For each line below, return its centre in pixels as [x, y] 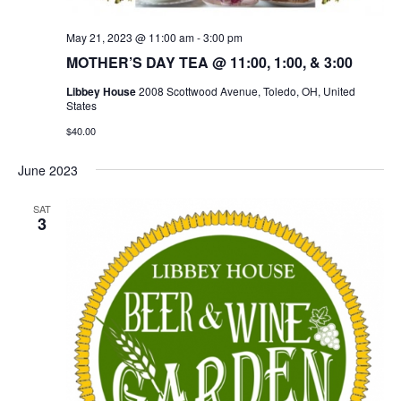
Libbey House [102, 92]
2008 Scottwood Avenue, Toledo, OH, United [247, 91]
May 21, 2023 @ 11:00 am [130, 38]
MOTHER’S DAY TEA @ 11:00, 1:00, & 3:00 [209, 63]
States [81, 106]
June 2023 [47, 171]
